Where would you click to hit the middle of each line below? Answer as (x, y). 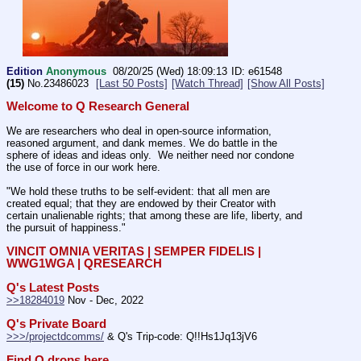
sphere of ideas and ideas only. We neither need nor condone (150, 155)
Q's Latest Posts (53, 287)
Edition (25, 72)
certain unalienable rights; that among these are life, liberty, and (154, 215)
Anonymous (76, 72)
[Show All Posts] (286, 84)
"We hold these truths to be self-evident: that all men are (138, 191)
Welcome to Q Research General (98, 106)
